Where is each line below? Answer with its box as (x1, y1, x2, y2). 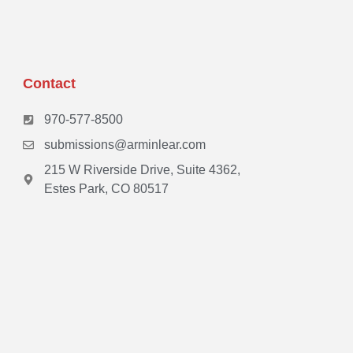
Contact (23, 76, 76, 92)
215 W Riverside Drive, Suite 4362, (43, 163, 240, 177)
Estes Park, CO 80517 (43, 182, 169, 196)
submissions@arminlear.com (43, 138, 206, 152)
